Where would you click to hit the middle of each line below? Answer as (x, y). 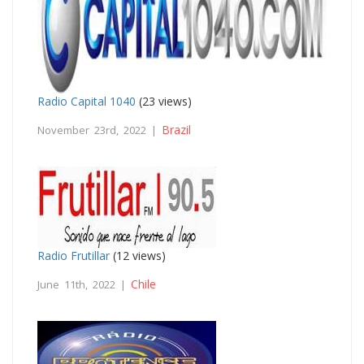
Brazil (176, 129)
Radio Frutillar (74, 255)
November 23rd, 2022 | (100, 130)
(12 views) (138, 255)
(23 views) (164, 101)
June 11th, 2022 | (84, 284)
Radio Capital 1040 (87, 101)
